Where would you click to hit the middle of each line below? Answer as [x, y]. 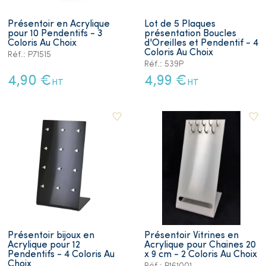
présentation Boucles [190, 34]
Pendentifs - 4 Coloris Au [61, 254]
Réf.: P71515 [29, 55]
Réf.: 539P [164, 64]
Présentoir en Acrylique [59, 24]
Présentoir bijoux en [51, 235]
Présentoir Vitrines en [191, 235]
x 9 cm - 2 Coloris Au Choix [201, 254]
